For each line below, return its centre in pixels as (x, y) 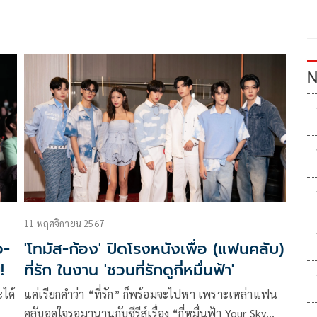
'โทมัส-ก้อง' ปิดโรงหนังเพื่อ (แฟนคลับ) (154, 248)
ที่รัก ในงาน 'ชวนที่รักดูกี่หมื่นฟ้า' (129, 270)
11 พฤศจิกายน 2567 (64, 223)
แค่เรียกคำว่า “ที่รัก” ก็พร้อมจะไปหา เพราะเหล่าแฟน (151, 294)
